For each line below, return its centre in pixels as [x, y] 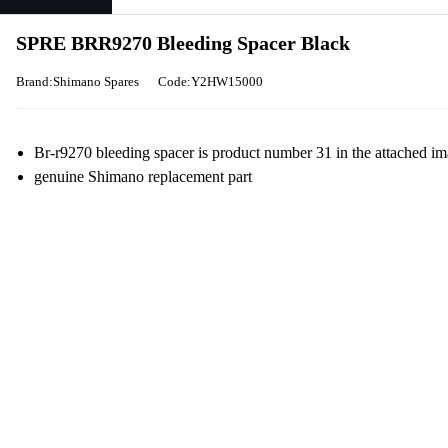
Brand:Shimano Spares [77, 81]
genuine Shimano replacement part [143, 176]
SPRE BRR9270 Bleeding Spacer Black [183, 43]
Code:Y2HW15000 [210, 81]
